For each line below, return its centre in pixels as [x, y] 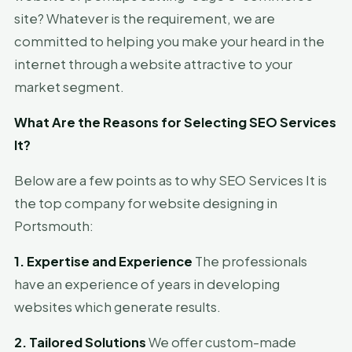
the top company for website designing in [146, 203]
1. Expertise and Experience [103, 261]
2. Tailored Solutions [80, 342]
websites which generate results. [117, 307]
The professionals [250, 261]
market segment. [69, 87]
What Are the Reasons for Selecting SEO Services [175, 122]
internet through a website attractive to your [153, 64]
